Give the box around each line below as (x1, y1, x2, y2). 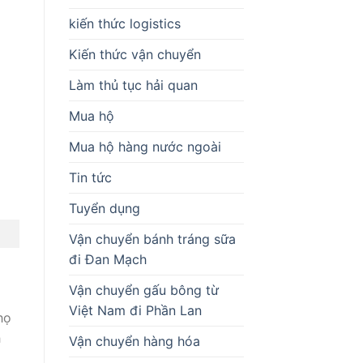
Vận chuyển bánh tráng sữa (68, 230, 236, 247)
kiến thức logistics (68, 15, 181, 32)
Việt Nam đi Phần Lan (68, 301, 202, 318)
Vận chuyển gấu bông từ (68, 281, 219, 298)
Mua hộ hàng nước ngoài (68, 138, 221, 155)
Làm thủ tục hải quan (68, 76, 198, 93)
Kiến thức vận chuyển (68, 45, 201, 62)
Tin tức (68, 169, 112, 186)
